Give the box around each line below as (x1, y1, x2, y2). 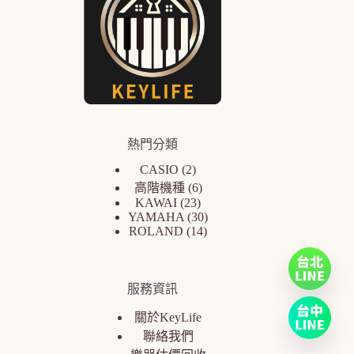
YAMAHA (128, 209, 185, 224)
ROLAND (129, 224, 184, 238)
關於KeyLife (134, 311, 202, 325)
